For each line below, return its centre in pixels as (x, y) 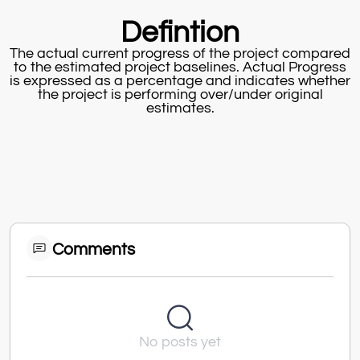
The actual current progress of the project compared (180, 54)
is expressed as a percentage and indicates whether (180, 82)
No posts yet (180, 343)
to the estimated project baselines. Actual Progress (180, 68)
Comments (94, 250)
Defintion (180, 33)
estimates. (180, 109)
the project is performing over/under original (180, 95)
